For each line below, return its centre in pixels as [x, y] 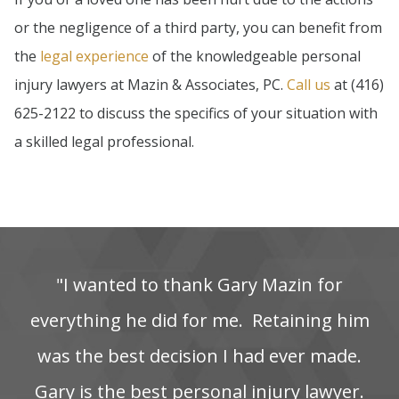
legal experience [94, 57]
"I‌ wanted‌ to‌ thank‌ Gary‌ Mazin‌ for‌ [199, 284]
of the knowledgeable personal [255, 57]
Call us [309, 85]
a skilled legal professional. [104, 142]
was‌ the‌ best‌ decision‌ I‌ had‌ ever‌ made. [199, 355]
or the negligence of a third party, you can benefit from [198, 28]
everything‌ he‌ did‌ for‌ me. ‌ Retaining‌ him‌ [199, 320]
